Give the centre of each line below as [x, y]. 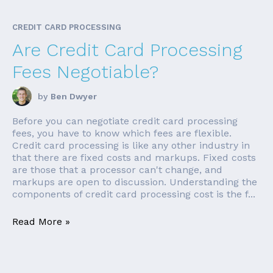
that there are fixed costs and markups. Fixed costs [134, 157]
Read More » [41, 222]
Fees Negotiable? [85, 71]
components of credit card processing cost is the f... [134, 194]
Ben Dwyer [74, 96]
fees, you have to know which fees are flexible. [122, 133]
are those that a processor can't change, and [117, 169]
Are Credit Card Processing [127, 49]
